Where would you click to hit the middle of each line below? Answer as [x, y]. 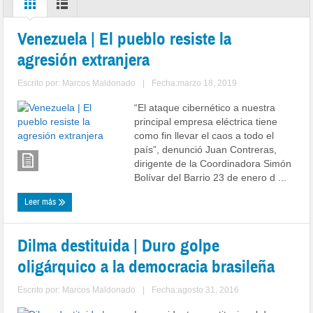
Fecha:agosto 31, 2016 [196, 290]
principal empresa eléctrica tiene [206, 122]
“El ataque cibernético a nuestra [205, 108]
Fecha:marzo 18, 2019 [195, 83]
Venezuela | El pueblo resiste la [125, 39]
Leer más [42, 202]
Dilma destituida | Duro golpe [119, 246]
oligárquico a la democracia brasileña [146, 267]
